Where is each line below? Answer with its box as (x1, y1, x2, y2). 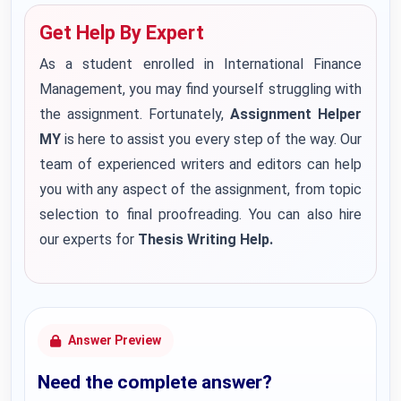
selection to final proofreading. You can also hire (39, 206, 362, 223)
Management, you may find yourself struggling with (39, 81, 362, 98)
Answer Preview (68, 333, 161, 347)
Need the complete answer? (38, 371, 272, 393)
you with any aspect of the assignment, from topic (39, 181, 362, 198)
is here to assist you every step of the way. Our (61, 131, 362, 148)
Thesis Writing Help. (138, 231, 277, 248)
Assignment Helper (230, 106, 362, 123)
